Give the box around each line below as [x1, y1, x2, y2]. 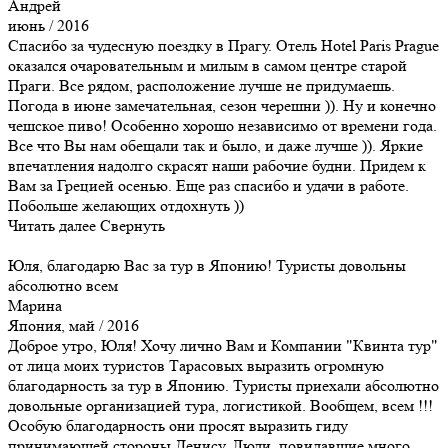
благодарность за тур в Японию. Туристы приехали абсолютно [8, 375, 439, 395]
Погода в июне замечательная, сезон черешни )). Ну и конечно [8, 95, 436, 115]
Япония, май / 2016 [8, 315, 139, 335]
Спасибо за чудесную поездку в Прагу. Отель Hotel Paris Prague [8, 35, 439, 55]
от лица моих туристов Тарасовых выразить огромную [8, 355, 384, 375]
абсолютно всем [8, 275, 118, 295]
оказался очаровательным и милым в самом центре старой [8, 55, 407, 75]
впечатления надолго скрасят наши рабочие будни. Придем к [8, 155, 426, 175]
